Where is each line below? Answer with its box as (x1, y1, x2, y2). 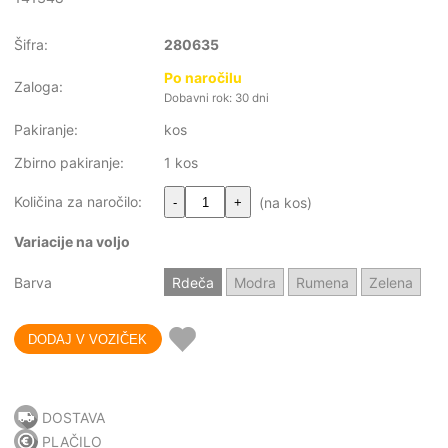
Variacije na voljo (14, 232, 130, 250)
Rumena (296, 273, 349, 291)
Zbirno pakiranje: (14, 153, 124, 171)
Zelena (369, 273, 413, 291)
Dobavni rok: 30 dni (164, 90, 269, 105)
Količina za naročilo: (14, 192, 142, 210)
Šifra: (14, 35, 48, 53)
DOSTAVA (42, 408, 105, 426)
